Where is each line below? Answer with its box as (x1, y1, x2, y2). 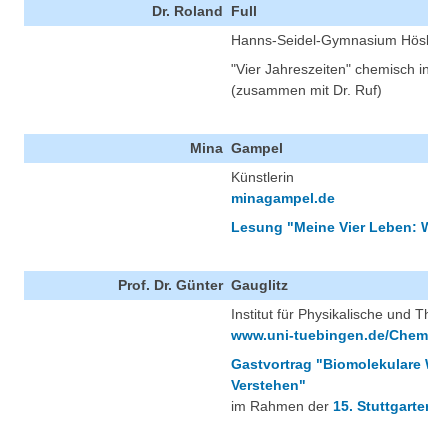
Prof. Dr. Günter (118, 277, 223, 294)
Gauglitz (231, 277, 288, 294)
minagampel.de (231, 190, 335, 207)
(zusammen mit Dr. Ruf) (231, 82, 382, 99)
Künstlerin (231, 169, 294, 186)
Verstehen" (231, 377, 306, 394)
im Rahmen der (231, 398, 333, 415)
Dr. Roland (152, 3, 223, 20)
